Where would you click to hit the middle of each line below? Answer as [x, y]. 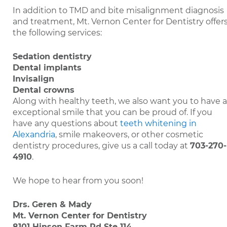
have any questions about [66, 123]
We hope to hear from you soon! [78, 181]
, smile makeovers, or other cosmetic [129, 135]
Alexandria [34, 135]
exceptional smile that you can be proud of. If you [112, 112]
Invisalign [33, 79]
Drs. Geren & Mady [52, 204]
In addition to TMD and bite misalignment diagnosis [118, 10]
